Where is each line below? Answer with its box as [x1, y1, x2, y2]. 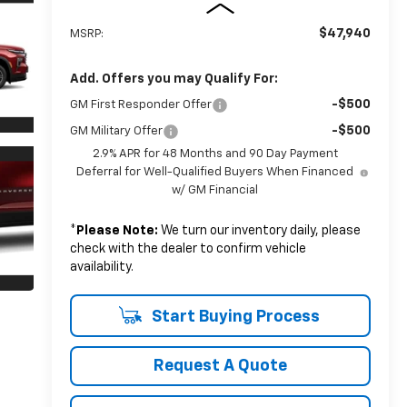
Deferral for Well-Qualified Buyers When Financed [76, 165, 354, 178]
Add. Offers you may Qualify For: [69, 72, 278, 85]
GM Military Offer [69, 124, 163, 137]
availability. [69, 260, 134, 273]
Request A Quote [153, 357, 287, 374]
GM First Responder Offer [69, 98, 212, 111]
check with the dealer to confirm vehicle [69, 242, 306, 255]
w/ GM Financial [172, 184, 259, 196]
